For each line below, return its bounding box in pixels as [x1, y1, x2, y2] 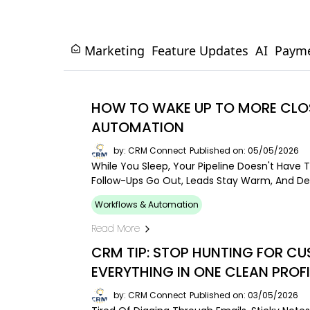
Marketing [84, 42, 145, 60]
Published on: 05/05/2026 [190, 145, 299, 157]
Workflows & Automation [95, 199, 199, 211]
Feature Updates [152, 42, 248, 60]
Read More [91, 221, 140, 236]
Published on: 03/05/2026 [190, 289, 298, 302]
